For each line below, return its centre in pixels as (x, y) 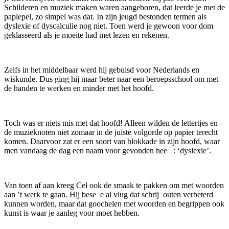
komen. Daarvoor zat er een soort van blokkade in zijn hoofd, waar (112, 141)
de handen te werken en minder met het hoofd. (79, 88)
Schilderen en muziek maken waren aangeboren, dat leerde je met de (114, 7)
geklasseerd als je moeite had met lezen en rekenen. (87, 35)
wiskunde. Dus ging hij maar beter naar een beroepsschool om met (111, 79)
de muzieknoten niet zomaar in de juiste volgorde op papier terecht (111, 132)
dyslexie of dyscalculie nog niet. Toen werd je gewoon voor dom (109, 26)
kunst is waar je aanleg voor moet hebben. (72, 213)
